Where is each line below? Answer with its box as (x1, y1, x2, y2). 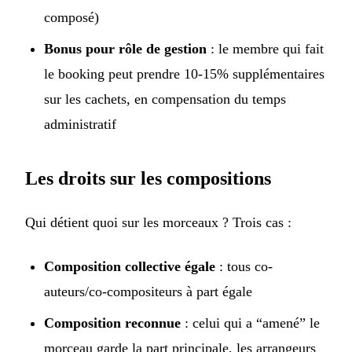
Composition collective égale (44, 258, 215, 275)
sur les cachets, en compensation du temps (44, 91, 286, 108)
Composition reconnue (44, 315, 181, 332)
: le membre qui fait (207, 41, 324, 57)
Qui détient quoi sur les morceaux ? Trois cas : (25, 214, 291, 231)
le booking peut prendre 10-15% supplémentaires (44, 66, 324, 82)
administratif (44, 116, 116, 133)
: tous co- (215, 258, 273, 275)
